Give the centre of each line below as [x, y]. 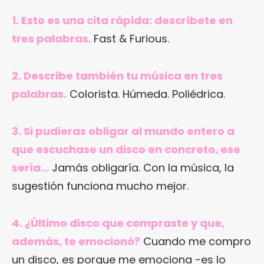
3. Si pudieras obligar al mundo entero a [123, 131]
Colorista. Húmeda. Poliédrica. [146, 94]
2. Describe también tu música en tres [117, 76]
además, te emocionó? [76, 242]
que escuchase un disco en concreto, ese [126, 150]
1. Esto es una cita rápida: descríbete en [122, 21]
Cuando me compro [196, 242]
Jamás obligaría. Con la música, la [143, 168]
